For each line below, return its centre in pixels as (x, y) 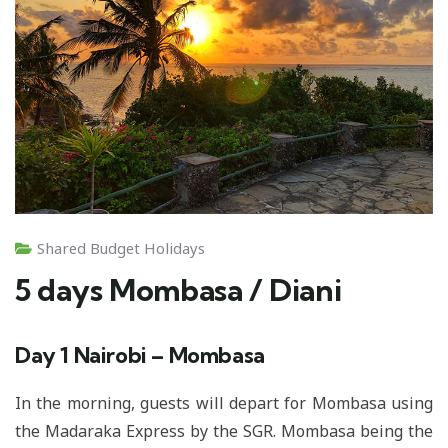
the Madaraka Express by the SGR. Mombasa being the (224, 430)
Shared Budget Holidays (121, 247)
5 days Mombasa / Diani (178, 289)
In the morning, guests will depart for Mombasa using (224, 402)
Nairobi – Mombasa (169, 355)
